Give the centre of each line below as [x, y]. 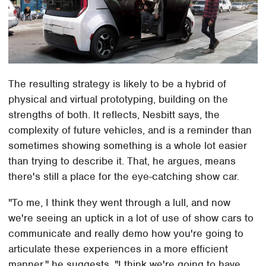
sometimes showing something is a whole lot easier [128, 146]
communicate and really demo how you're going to [126, 234]
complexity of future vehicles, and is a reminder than [130, 130]
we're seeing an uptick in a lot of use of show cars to [131, 218]
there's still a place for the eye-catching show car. [124, 177]
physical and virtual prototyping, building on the [118, 99]
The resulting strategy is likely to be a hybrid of [118, 84]
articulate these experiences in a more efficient [118, 249]
